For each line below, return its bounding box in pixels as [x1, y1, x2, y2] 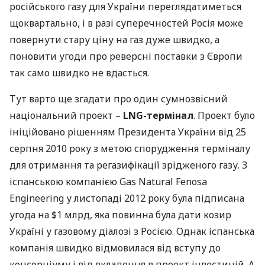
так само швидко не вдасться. [9, 66, 149, 79]
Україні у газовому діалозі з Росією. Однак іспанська [9, 225, 254, 238]
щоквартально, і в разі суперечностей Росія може [9, 17, 243, 30]
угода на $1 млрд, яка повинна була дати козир [9, 208, 231, 221]
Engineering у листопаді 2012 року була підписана [9, 192, 244, 205]
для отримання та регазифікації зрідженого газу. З [9, 159, 247, 172]
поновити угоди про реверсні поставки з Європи [9, 50, 243, 63]
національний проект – [9, 109, 123, 122]
